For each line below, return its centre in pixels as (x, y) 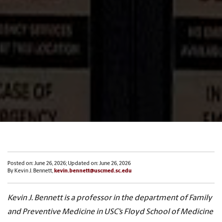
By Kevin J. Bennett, (31, 171)
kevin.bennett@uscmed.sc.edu (93, 171)
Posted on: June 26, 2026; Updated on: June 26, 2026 (69, 164)
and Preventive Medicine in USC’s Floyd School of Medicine (110, 212)
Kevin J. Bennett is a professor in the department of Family (110, 198)
